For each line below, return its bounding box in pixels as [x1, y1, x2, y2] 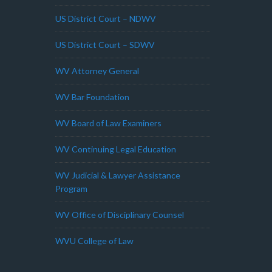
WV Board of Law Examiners [55, 118, 161, 128]
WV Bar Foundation [55, 92, 129, 102]
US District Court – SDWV [55, 39, 155, 50]
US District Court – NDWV [55, 13, 156, 24]
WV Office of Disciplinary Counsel [55, 209, 184, 220]
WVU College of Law [55, 236, 134, 246]
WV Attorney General [55, 66, 139, 76]
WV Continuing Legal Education [55, 144, 176, 154]
